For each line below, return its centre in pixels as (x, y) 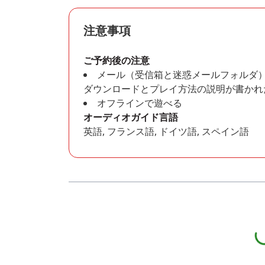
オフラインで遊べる (140, 103)
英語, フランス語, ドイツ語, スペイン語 (166, 131)
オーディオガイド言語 (131, 117)
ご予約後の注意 (117, 60)
